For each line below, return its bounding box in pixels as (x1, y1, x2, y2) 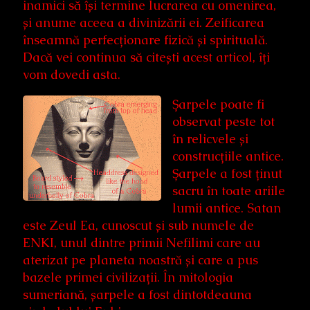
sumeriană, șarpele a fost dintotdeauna (23, 286, 252, 302)
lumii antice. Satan (172, 199, 281, 216)
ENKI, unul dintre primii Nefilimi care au (23, 234, 260, 250)
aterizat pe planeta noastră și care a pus (23, 251, 258, 268)
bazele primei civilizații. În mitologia (23, 268, 233, 285)
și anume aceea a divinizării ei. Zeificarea (23, 14, 264, 30)
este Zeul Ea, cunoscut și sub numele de (23, 217, 254, 233)
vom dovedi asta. (23, 66, 120, 82)
